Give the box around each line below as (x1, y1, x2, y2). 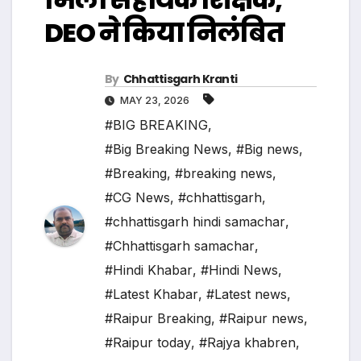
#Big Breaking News (105, 141, 228, 158)
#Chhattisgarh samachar (105, 238, 255, 255)
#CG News (105, 189, 170, 206)
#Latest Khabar (105, 286, 198, 303)
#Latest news (206, 286, 287, 303)
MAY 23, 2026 (118, 94, 192, 107)
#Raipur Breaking (105, 310, 211, 327)
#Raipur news (219, 310, 304, 327)
